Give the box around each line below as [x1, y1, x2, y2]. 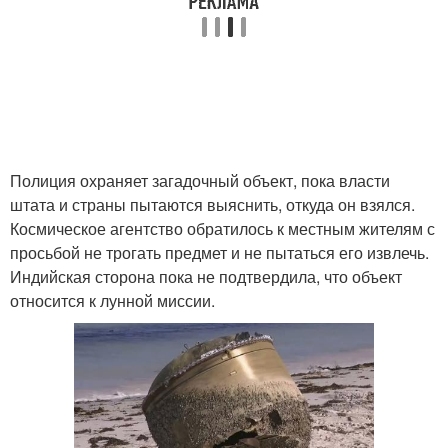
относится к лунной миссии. [10, 289, 215, 312]
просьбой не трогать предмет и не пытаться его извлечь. [10, 241, 429, 264]
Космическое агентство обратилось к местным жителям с [10, 217, 435, 240]
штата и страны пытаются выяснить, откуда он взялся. [10, 193, 415, 216]
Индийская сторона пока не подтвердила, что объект [10, 265, 402, 288]
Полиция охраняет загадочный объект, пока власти [10, 169, 390, 192]
